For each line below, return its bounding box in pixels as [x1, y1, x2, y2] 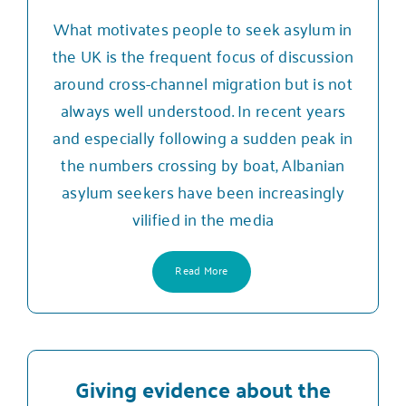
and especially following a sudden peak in [53, 121, 353, 151]
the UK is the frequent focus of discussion [52, 40, 354, 70]
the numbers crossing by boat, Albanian [61, 149, 345, 179]
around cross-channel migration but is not [53, 67, 353, 97]
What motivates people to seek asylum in [53, 13, 353, 43]
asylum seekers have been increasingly [62, 176, 344, 206]
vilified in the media [131, 203, 275, 233]
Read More [175, 259, 228, 279]
